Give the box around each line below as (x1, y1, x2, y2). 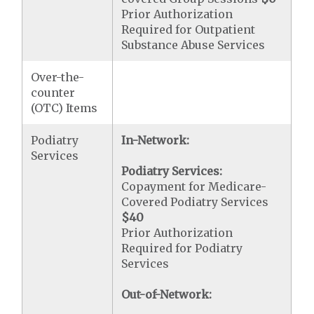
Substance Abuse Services (121, 38, 266, 52)
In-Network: (121, 133, 190, 147)
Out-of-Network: (121, 287, 212, 301)
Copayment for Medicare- (121, 179, 267, 193)
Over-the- (31, 70, 85, 84)
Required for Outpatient (121, 22, 256, 36)
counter (31, 86, 76, 100)
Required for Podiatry (121, 241, 243, 255)
